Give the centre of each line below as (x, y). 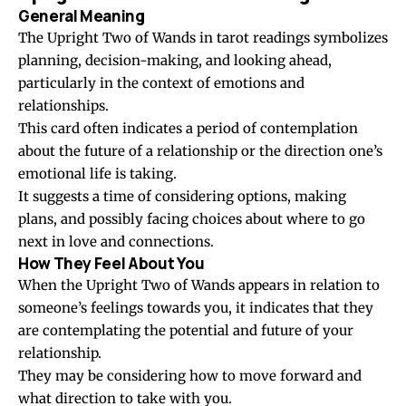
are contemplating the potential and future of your (186, 331)
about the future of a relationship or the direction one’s (200, 151)
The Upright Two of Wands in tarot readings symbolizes (203, 38)
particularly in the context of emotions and (161, 83)
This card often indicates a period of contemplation (188, 129)
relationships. (63, 106)
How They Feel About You (111, 264)
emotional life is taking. (97, 174)
